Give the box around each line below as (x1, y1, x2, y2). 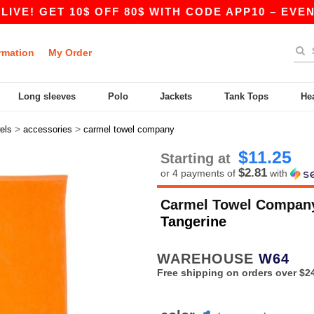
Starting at (161, 151, 235, 166)
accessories (23, 124, 72, 135)
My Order (48, 47, 92, 58)
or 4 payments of (161, 168, 238, 179)
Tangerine (161, 214, 226, 229)
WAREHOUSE (157, 251, 259, 266)
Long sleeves (18, 91, 76, 102)
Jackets (160, 91, 193, 102)
